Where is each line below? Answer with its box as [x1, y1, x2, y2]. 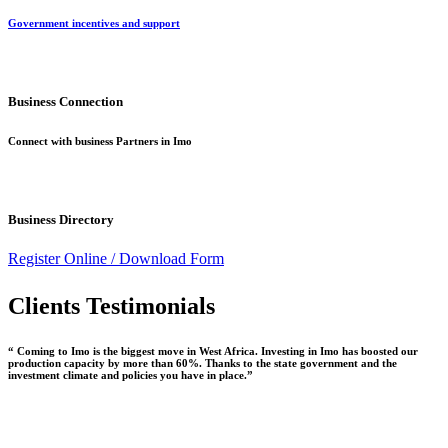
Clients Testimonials [8, 293, 215, 320]
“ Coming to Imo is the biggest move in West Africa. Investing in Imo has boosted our [8, 345, 418, 358]
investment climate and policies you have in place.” [8, 369, 253, 382]
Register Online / [8, 250, 119, 268]
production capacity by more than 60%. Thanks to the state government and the [8, 357, 397, 370]
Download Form [119, 250, 224, 268]
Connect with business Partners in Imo [8, 135, 192, 148]
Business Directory [8, 212, 114, 228]
